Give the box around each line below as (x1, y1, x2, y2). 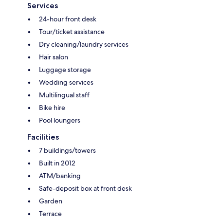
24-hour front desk (39, 14, 96, 23)
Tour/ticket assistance (39, 27, 105, 36)
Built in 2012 (39, 158, 75, 167)
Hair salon (39, 52, 68, 61)
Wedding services (39, 77, 93, 87)
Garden (39, 196, 62, 205)
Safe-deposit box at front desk (39, 183, 132, 193)
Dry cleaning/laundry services (39, 39, 128, 49)
